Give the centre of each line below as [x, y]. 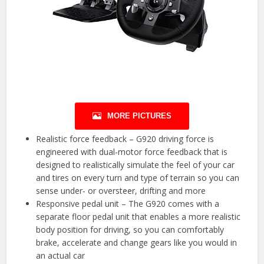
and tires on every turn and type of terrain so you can [138, 178]
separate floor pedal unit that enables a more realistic [138, 217]
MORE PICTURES [139, 116]
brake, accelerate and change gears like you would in [137, 243]
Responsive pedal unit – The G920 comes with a [128, 204]
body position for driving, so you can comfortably [130, 230]
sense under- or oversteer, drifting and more [121, 191]
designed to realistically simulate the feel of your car [136, 165]
